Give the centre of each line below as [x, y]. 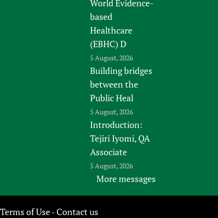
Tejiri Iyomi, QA [120, 138]
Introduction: [117, 124]
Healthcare [111, 30]
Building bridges [121, 70]
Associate [109, 152]
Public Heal [112, 98]
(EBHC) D [109, 44]
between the [114, 84]
